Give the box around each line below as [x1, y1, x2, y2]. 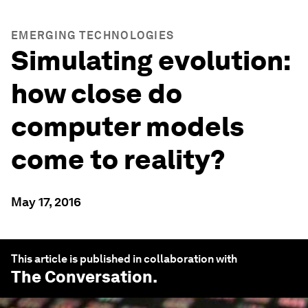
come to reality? [11, 143, 225, 176]
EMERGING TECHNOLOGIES [11, 29, 175, 42]
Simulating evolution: [11, 44, 290, 77]
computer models [11, 110, 244, 143]
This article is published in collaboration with [11, 252, 237, 265]
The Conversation [11, 267, 153, 287]
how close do [11, 77, 182, 110]
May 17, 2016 [11, 195, 81, 209]
